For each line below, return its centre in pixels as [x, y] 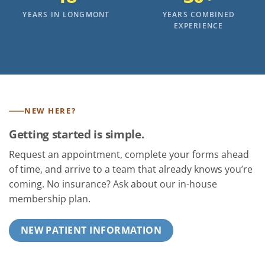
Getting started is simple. [77, 134]
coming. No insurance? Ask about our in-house [113, 184]
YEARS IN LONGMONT [66, 14]
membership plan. [50, 198]
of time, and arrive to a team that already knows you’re [131, 169]
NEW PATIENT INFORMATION [91, 230]
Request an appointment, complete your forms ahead [129, 154]
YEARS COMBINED [199, 14]
